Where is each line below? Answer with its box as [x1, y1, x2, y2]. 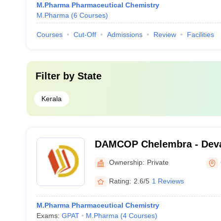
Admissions [107, 31, 143, 38]
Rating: [109, 177, 131, 185]
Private [147, 158, 169, 166]
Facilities [186, 31, 214, 38]
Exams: [36, 212, 62, 220]
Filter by [35, 71, 77, 81]
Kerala [41, 95, 62, 103]
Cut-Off [73, 31, 96, 38]
